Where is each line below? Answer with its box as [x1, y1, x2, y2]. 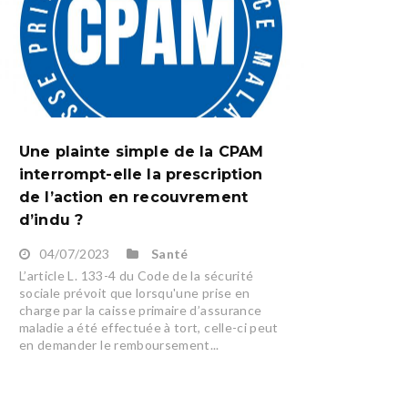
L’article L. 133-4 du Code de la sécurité [18, 268, 254, 284]
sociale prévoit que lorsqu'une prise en [18, 285, 250, 301]
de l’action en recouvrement [18, 189, 249, 207]
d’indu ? [18, 211, 84, 229]
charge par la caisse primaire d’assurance [18, 302, 262, 319]
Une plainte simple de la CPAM [18, 143, 264, 161]
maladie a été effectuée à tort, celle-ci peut [18, 320, 279, 336]
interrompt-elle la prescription [18, 166, 263, 184]
